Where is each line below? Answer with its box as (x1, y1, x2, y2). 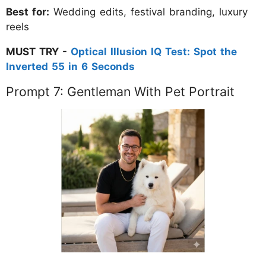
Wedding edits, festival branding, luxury (49, 5, 248, 18)
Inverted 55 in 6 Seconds (6, 60, 135, 72)
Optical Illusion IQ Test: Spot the (71, 45, 237, 58)
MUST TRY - (6, 45, 71, 58)
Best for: (6, 5, 49, 18)
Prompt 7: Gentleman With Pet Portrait (6, 83, 235, 99)
